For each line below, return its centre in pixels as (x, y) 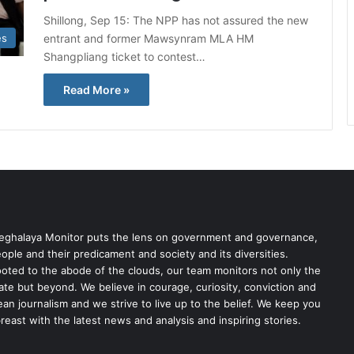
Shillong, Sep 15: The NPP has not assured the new (176, 20)
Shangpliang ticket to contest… (124, 56)
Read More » (96, 90)
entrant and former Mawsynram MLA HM (149, 38)
